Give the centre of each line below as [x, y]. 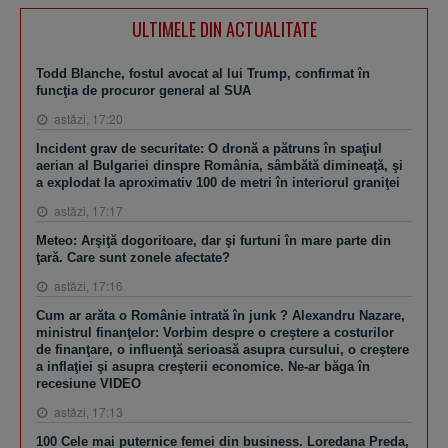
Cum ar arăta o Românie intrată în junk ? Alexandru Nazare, [220, 315]
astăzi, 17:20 [87, 118]
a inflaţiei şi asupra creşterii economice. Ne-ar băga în [203, 366]
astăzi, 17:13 [87, 411]
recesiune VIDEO [88, 383]
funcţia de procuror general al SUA [143, 90]
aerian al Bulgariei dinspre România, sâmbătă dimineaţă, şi [219, 165]
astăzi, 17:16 [87, 285]
